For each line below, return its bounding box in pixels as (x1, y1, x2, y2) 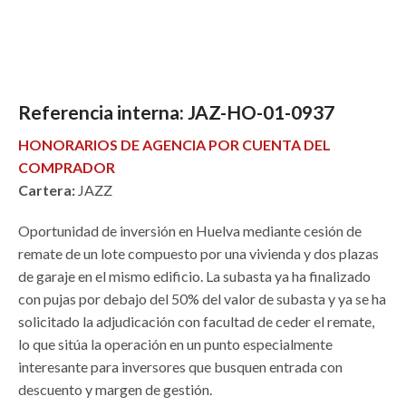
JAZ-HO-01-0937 (188, 101, 334, 124)
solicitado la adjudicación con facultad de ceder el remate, (18, 313, 374, 331)
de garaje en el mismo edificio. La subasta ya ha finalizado (18, 267, 371, 285)
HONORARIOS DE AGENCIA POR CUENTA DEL (18, 136, 331, 154)
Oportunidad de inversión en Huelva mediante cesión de (18, 222, 362, 240)
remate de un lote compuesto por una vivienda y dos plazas (18, 245, 379, 263)
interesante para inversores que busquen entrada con (18, 358, 343, 376)
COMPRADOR (18, 159, 115, 177)
